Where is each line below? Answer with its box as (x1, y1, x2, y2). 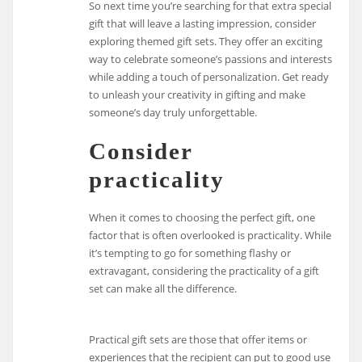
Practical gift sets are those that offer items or (89, 331, 308, 347)
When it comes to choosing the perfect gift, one (89, 210, 316, 225)
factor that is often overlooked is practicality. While (89, 228, 332, 243)
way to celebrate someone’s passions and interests (89, 51, 333, 66)
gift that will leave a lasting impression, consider (89, 15, 317, 31)
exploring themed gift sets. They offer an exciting (89, 33, 323, 48)
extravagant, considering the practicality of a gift (89, 263, 320, 279)
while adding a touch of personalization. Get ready (89, 69, 330, 84)
